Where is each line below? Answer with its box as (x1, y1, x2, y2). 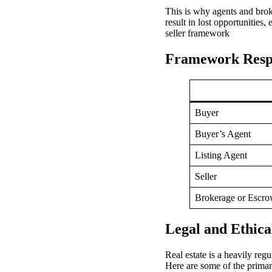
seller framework (165, 28, 229, 39)
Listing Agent (195, 149, 247, 160)
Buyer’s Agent (195, 128, 251, 139)
